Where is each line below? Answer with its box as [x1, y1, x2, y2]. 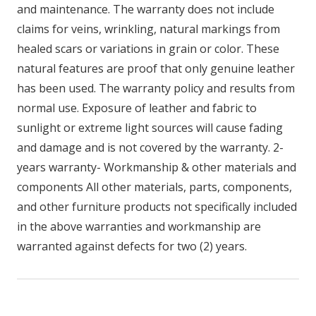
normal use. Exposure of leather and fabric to [17, 99, 257, 116]
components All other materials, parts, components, [17, 178, 292, 195]
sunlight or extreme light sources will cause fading [17, 119, 283, 135]
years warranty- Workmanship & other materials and [17, 159, 296, 175]
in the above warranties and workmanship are [17, 218, 261, 234]
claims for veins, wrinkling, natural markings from [17, 20, 280, 37]
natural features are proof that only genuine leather [17, 60, 295, 76]
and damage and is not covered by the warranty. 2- [17, 139, 284, 155]
